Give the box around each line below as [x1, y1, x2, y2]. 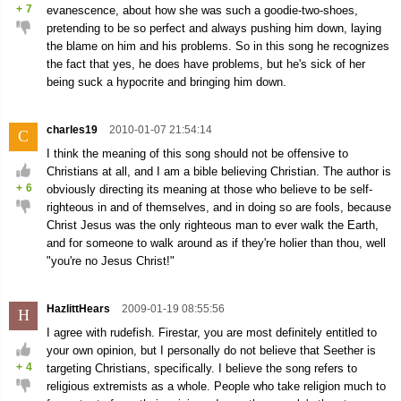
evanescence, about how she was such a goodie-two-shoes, [47, 4, 358, 17]
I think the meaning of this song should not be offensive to [47, 147, 348, 160]
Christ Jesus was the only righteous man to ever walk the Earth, [47, 218, 379, 232]
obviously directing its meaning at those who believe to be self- [47, 183, 372, 196]
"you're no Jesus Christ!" [47, 254, 175, 268]
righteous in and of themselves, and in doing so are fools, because [47, 200, 391, 214]
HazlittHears [47, 303, 113, 315]
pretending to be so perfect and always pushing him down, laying [47, 21, 381, 35]
